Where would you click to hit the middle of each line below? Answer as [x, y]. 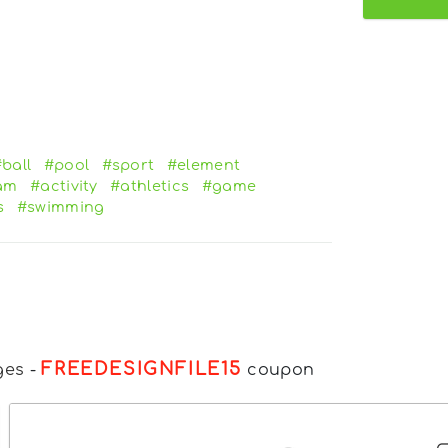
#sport [128, 164]
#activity [63, 185]
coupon [278, 369]
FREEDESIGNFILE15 [141, 368]
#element [203, 164]
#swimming [60, 206]
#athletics [150, 185]
